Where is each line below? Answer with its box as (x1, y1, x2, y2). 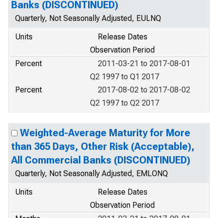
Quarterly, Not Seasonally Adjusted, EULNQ (15, 14, 161, 23)
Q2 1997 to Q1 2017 (90, 72, 159, 81)
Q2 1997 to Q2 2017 (90, 98, 159, 108)
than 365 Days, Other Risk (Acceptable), (11, 141, 195, 152)
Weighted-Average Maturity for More (20, 127, 190, 139)
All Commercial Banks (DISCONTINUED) (11, 154, 190, 166)
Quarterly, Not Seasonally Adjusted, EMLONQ (15, 169, 168, 178)
